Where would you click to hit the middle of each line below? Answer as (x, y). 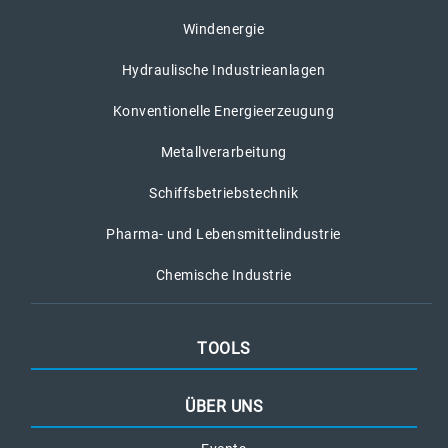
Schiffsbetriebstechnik (223, 193)
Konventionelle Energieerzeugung (223, 111)
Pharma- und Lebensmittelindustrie (223, 234)
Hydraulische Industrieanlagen (223, 70)
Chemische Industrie (223, 275)
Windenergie (223, 29)
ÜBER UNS (224, 407)
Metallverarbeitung (223, 152)
